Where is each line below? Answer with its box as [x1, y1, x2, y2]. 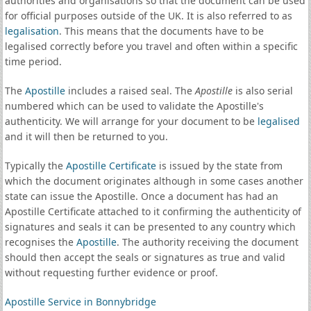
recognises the [4, 235, 76, 249]
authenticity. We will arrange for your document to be [4, 115, 258, 128]
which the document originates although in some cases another [4, 174, 303, 187]
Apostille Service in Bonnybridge [4, 295, 156, 308]
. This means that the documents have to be [58, 24, 264, 37]
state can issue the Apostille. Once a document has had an [4, 190, 278, 203]
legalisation [4, 24, 59, 37]
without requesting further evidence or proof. [4, 266, 218, 279]
